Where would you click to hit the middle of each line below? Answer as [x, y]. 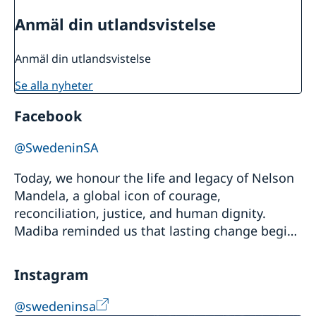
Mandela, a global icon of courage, [117, 196]
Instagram [51, 275]
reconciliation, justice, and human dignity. [140, 213]
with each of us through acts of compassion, [147, 249]
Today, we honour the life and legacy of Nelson [154, 178]
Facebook [48, 116]
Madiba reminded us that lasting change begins [158, 231]
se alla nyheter [57, 86]
